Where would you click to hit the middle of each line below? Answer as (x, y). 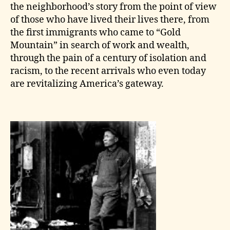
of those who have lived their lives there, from (110, 20)
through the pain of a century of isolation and (108, 58)
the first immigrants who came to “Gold (95, 32)
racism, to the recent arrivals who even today (108, 71)
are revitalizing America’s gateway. (87, 84)
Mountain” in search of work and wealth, (100, 45)
